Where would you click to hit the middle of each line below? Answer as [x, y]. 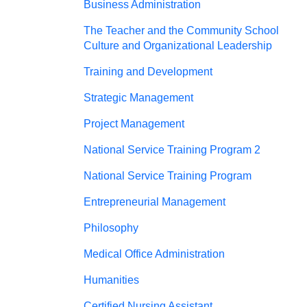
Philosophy [111, 228]
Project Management [134, 124]
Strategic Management [138, 98]
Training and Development [148, 72]
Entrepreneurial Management [155, 202]
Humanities [111, 280]
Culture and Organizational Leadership [178, 46]
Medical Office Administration [154, 254]
